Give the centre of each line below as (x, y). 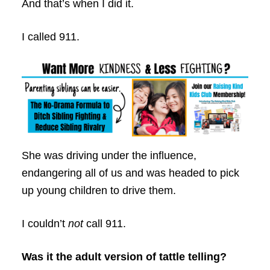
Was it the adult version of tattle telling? (124, 257)
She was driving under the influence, (109, 156)
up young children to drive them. (99, 191)
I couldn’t (45, 224)
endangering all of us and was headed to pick (130, 173)
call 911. (104, 224)
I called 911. (50, 37)
